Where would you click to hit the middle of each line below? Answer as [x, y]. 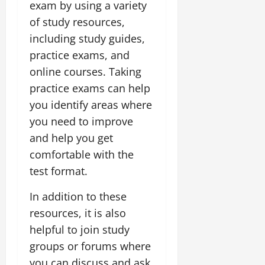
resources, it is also [78, 213]
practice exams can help [90, 88]
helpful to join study [80, 229]
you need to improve [81, 121]
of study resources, [77, 22]
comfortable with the [82, 154]
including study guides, [87, 38]
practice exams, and [80, 55]
